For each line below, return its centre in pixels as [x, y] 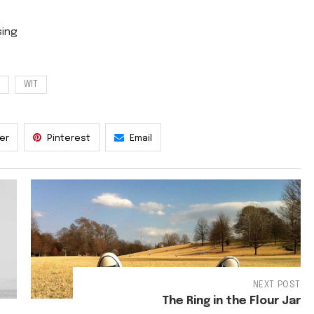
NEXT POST [277, 285]
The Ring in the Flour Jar [231, 301]
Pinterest [69, 138]
